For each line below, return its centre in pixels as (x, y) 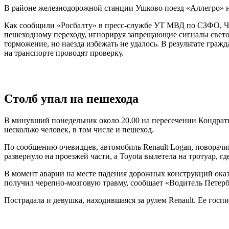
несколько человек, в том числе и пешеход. (79, 129)
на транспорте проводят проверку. (64, 53)
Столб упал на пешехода (71, 98)
